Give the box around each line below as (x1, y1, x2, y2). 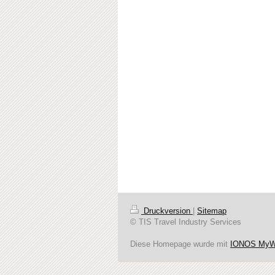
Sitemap (197, 206, 227, 215)
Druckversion (141, 206, 193, 215)
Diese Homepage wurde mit (130, 239, 230, 249)
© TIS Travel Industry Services (130, 217, 241, 227)
